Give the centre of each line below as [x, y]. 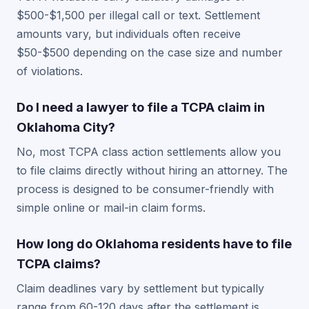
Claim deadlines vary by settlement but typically [140, 288]
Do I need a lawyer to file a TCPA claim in [141, 107]
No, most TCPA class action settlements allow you [149, 152]
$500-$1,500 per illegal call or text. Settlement [138, 15]
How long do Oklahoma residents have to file [154, 243]
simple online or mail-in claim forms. [111, 208]
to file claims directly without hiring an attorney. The [152, 170]
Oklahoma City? [66, 127]
